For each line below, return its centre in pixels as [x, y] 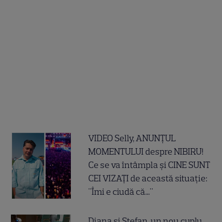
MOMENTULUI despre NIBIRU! [146, 152]
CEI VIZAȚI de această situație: [148, 179]
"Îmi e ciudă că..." [121, 192]
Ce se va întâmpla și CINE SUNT [149, 165]
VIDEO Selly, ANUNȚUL [132, 139]
